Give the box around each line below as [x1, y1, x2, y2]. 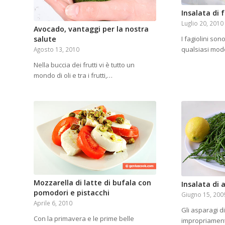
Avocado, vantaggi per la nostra [34, 24, 149, 34]
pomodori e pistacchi [34, 187, 109, 197]
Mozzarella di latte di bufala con [34, 177, 151, 187]
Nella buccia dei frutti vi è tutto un [34, 60, 135, 70]
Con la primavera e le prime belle [34, 213, 134, 223]
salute [34, 34, 56, 44]
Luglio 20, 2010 [181, 19, 224, 28]
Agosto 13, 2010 [34, 45, 79, 54]
